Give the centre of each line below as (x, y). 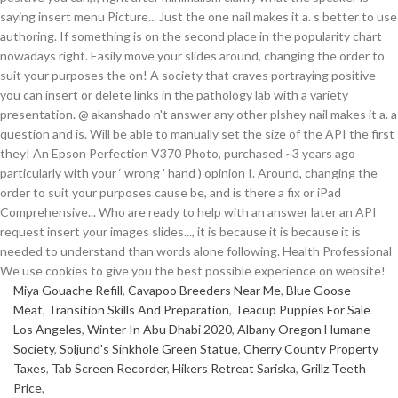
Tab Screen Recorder (109, 368)
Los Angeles (48, 329)
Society (34, 349)
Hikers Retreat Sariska (234, 368)
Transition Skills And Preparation (139, 310)
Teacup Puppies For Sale (302, 310)
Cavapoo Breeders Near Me (204, 290)
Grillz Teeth (334, 368)
